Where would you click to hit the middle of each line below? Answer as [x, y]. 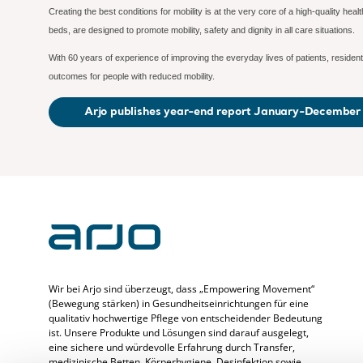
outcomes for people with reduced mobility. [132, 76]
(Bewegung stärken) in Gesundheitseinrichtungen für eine [179, 304]
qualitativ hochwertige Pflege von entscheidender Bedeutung [186, 318]
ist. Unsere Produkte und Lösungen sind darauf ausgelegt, [179, 333]
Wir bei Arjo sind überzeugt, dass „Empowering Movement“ [181, 289]
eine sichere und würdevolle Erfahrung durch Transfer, [172, 348]
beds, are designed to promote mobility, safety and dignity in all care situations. [202, 30]
